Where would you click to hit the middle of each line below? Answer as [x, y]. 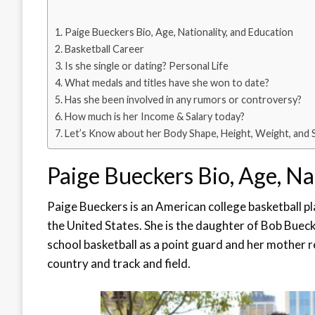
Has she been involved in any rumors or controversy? [183, 100]
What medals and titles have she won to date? [167, 83]
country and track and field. [119, 264]
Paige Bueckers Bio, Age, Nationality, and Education [179, 32]
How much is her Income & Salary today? [154, 117]
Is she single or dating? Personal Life [146, 66]
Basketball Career [104, 49]
